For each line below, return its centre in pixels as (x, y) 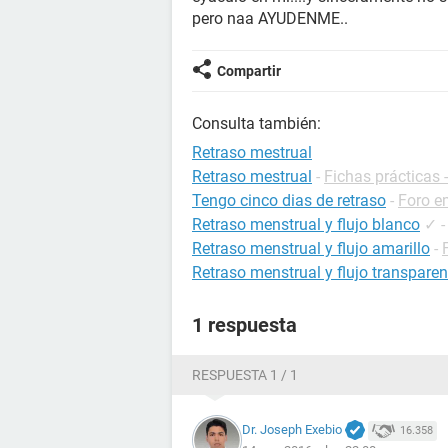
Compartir (249, 71)
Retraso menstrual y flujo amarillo (311, 248)
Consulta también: (256, 123)
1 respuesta (244, 325)
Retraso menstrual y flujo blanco (306, 224)
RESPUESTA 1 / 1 (245, 375)
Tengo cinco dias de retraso (289, 200)
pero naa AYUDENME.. (270, 18)
